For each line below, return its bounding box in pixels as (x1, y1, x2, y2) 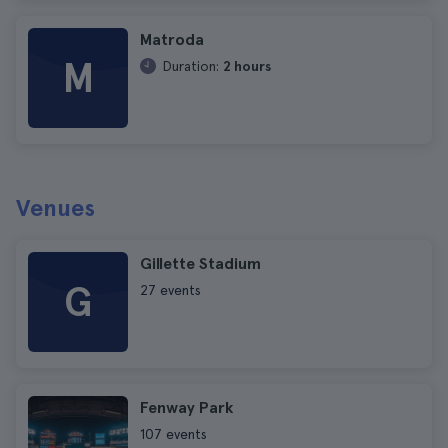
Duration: (162, 58, 219, 74)
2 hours (223, 58, 271, 74)
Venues (16, 193, 95, 222)
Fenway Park (140, 398, 233, 417)
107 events (140, 426, 207, 442)
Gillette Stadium (140, 254, 261, 273)
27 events (140, 282, 201, 298)
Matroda (140, 30, 204, 49)
